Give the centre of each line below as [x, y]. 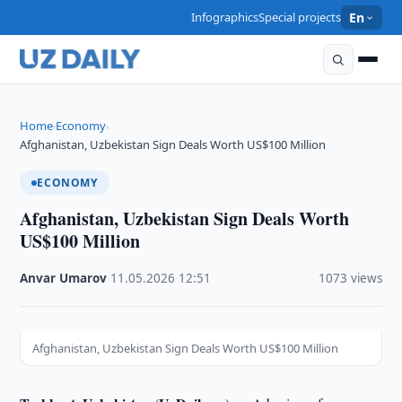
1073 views [350, 278]
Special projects [300, 17]
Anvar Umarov [64, 278]
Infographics [225, 17]
